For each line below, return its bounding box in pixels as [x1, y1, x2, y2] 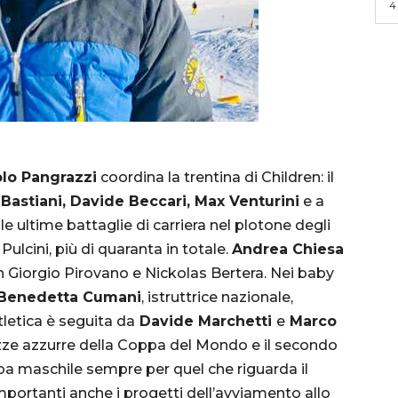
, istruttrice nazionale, [141, 288, 293, 306]
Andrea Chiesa [232, 240, 344, 258]
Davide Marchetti [135, 312, 276, 330]
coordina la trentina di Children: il [97, 168, 334, 186]
